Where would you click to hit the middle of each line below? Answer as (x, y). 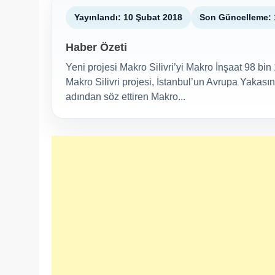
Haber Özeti (96, 47)
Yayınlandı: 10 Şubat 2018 (128, 17)
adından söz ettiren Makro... (126, 96)
